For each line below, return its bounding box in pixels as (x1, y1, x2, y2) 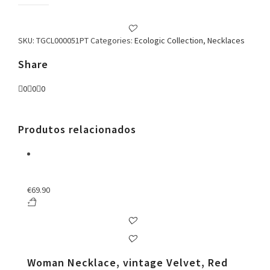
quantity (17, 17, 47, 29)
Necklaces (207, 35, 245, 46)
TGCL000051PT (36, 35, 89, 46)
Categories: (90, 35, 134, 46)
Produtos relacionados (18, 122, 136, 137)
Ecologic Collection (134, 35, 203, 46)
